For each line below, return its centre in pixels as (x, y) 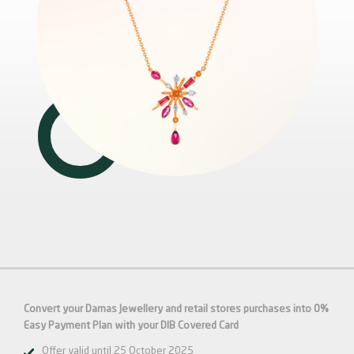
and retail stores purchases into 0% (247, 310)
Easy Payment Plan (69, 326)
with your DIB (146, 326)
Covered (198, 326)
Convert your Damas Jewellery (93, 310)
